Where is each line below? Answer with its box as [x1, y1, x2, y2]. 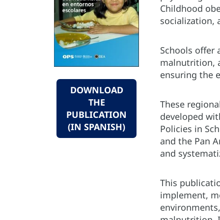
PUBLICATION [66, 109, 127, 121]
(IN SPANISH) [68, 121, 125, 133]
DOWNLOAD [70, 84, 123, 96]
